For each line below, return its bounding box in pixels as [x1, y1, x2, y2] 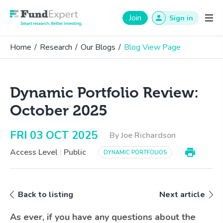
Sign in [169, 13, 193, 23]
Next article [159, 189, 205, 200]
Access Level [10, 147, 60, 158]
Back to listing [18, 189, 73, 200]
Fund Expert [82, 10, 124, 21]
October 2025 [10, 102, 108, 119]
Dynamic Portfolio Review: [10, 84, 199, 102]
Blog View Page [124, 42, 181, 53]
